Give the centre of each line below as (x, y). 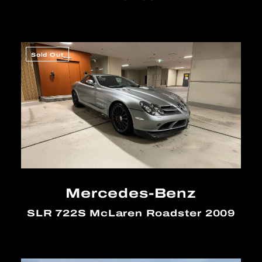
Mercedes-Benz (131, 193)
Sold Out (47, 55)
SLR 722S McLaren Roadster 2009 (131, 213)
